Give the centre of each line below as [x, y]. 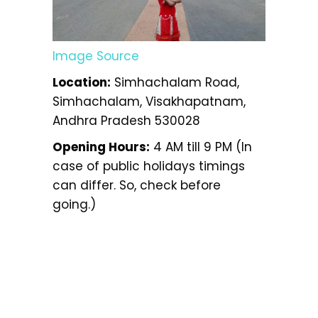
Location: [82, 82]
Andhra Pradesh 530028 [126, 121]
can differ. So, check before [137, 185]
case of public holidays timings [149, 166]
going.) [74, 204]
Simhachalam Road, [175, 82]
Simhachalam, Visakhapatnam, [149, 102]
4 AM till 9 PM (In [201, 147]
